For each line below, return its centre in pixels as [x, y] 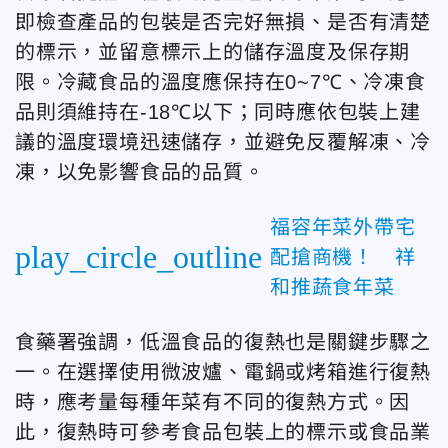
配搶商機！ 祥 [343, 256]
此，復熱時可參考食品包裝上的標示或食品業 [223, 431]
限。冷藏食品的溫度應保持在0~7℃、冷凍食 [220, 81]
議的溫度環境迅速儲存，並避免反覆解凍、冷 [223, 141]
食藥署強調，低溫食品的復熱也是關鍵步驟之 [223, 341]
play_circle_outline [138, 256]
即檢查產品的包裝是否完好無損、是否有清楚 [223, 21]
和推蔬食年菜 [332, 286]
